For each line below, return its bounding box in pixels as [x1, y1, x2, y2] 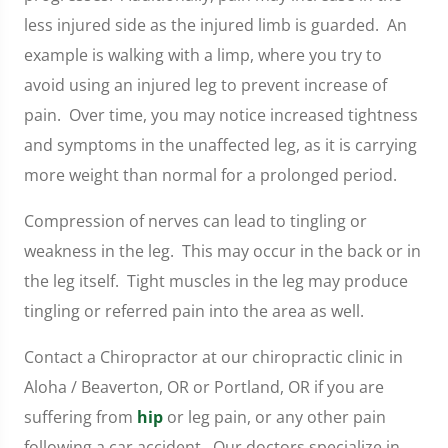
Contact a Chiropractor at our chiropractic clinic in [24, 345, 403, 368]
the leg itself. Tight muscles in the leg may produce [24, 269, 408, 292]
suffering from [24, 405, 137, 428]
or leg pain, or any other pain [167, 405, 386, 428]
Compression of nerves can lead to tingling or [24, 209, 367, 232]
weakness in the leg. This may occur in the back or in [24, 239, 421, 262]
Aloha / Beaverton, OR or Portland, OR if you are [24, 375, 384, 398]
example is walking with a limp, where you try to [24, 43, 382, 66]
